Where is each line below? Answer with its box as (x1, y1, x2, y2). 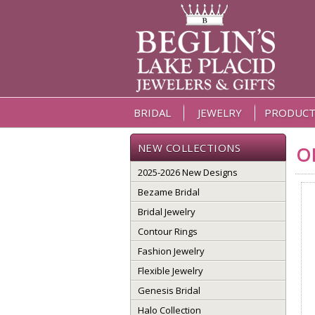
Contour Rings (137, 225, 198, 238)
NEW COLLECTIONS (137, 141, 240, 155)
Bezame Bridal (137, 186, 200, 198)
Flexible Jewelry (137, 264, 203, 277)
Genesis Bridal (137, 284, 200, 297)
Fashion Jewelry (137, 245, 205, 257)
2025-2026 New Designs (137, 166, 238, 179)
